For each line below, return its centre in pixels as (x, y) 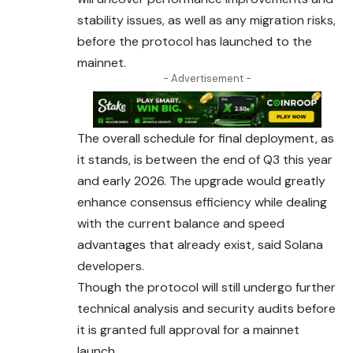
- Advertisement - (207, 78)
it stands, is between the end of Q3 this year (205, 160)
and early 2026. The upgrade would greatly (201, 181)
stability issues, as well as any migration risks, (206, 20)
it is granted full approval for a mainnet (188, 330)
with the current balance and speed (181, 224)
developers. (111, 266)
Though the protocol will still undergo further (206, 288)
